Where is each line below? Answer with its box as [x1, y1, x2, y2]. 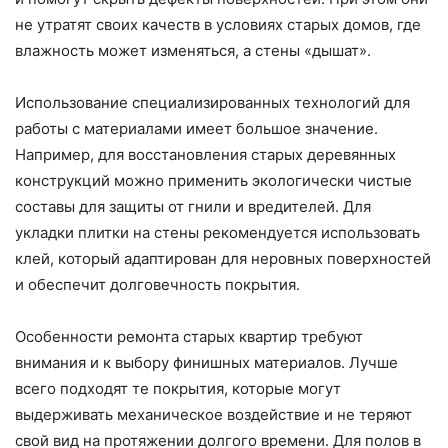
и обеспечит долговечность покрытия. [15, 274, 300, 294]
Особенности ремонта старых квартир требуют [15, 326, 363, 346]
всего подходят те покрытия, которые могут [15, 378, 341, 398]
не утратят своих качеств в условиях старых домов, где [15, 14, 421, 34]
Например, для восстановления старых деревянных [15, 144, 396, 164]
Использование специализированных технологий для [15, 92, 410, 112]
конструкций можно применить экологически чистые [15, 170, 412, 190]
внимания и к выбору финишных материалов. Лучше [15, 352, 398, 372]
